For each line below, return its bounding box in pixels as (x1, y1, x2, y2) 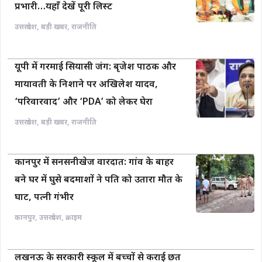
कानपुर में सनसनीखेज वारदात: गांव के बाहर (15, 156, 174, 169)
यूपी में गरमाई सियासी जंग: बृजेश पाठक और (15, 61, 176, 74)
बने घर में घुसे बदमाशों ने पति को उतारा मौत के (15, 174, 182, 187)
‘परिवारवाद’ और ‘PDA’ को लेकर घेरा (15, 96, 153, 109)
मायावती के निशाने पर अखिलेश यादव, (15, 78, 158, 91)
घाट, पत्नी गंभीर (15, 191, 74, 204)
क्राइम (65, 213, 82, 223)
